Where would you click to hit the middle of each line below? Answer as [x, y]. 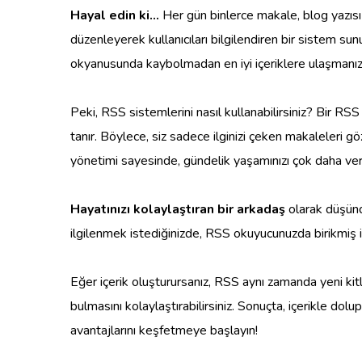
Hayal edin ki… [115, 15]
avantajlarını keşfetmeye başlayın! [164, 330]
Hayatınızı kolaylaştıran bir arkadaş [178, 209]
